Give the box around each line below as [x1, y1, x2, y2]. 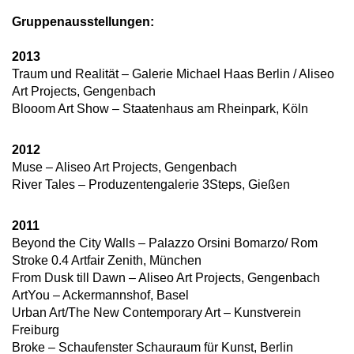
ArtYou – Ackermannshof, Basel [12, 288, 189, 303]
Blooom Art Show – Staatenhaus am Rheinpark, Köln [12, 102, 308, 116]
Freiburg [12, 323, 59, 337]
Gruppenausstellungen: [12, 15, 154, 29]
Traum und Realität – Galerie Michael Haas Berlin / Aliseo [12, 67, 334, 81]
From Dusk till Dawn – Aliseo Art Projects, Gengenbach [12, 271, 320, 285]
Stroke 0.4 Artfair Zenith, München [12, 254, 201, 268]
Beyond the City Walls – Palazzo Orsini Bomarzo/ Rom [12, 236, 318, 250]
